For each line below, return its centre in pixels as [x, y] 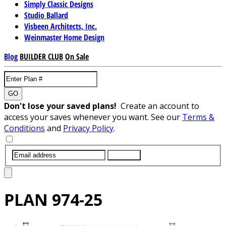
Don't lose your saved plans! [62, 106]
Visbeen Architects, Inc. [61, 26]
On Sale [77, 56]
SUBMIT [124, 155]
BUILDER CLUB [41, 56]
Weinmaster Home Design [64, 37]
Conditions [24, 128]
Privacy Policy [88, 128]
